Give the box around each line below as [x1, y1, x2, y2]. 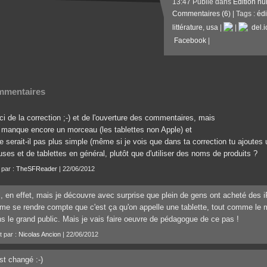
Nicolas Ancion [18, 231, 61, 238]
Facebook [172, 36, 206, 45]
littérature [172, 23, 203, 32]
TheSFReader [16, 165, 57, 172]
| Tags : [231, 10, 257, 18]
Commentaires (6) [172, 10, 231, 18]
